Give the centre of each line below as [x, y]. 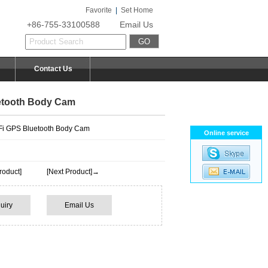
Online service [226, 133]
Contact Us [53, 69]
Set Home [137, 10]
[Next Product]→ [73, 172]
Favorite [99, 10]
